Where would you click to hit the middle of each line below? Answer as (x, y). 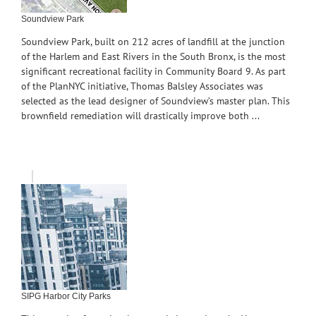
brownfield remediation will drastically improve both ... (140, 116)
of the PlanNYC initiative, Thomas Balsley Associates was (142, 86)
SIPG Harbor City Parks (66, 297)
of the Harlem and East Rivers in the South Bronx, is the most (153, 57)
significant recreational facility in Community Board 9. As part (153, 72)
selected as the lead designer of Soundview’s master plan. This (156, 101)
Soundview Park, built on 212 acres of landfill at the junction (153, 42)
